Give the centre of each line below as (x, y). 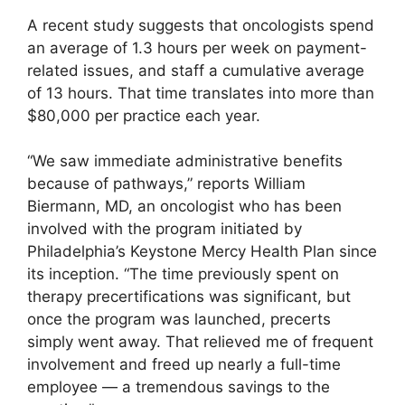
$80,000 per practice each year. (144, 115)
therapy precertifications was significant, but (189, 297)
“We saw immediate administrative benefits (185, 161)
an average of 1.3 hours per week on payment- (197, 47)
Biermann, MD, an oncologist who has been (184, 207)
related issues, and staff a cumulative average (196, 70)
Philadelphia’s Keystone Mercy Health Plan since (202, 252)
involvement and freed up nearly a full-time (184, 365)
